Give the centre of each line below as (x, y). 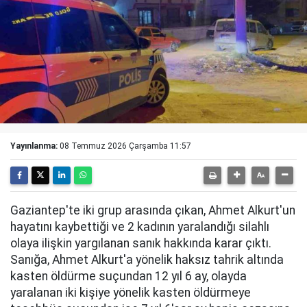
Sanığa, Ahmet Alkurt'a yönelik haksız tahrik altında (147, 260)
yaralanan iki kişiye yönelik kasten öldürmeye (131, 293)
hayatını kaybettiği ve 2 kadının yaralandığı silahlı (140, 227)
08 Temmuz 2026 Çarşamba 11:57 (125, 146)
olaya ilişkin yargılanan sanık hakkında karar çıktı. (141, 243)
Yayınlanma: (34, 146)
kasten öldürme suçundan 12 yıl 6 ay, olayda (128, 276)
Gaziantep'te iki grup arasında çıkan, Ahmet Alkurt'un (153, 210)
